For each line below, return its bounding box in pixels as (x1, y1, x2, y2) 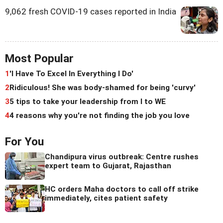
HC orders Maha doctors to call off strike (45, 184, 199, 194)
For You (5, 134, 44, 148)
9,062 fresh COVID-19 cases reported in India (5, 6, 176, 16)
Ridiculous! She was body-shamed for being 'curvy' (9, 83, 196, 92)
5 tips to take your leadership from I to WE (9, 97, 166, 106)
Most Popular (5, 51, 74, 65)
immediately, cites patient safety (45, 193, 168, 203)
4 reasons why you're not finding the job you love (9, 111, 190, 120)
